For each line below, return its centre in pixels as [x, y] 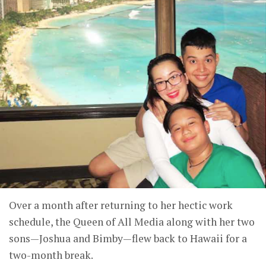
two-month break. [51, 255]
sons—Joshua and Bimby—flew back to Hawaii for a [128, 239]
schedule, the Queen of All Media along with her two [132, 222]
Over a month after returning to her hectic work [121, 205]
